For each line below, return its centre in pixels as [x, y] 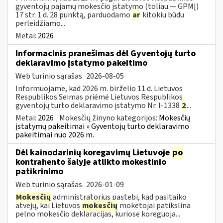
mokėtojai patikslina [154, 205]
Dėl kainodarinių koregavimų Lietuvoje [94, 152]
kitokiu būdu [163, 15]
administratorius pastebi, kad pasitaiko [119, 197]
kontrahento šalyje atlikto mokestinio [91, 162]
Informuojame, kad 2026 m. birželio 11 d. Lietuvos [99, 88]
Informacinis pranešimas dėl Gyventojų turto [106, 53]
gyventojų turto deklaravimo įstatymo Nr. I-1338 [98, 105]
